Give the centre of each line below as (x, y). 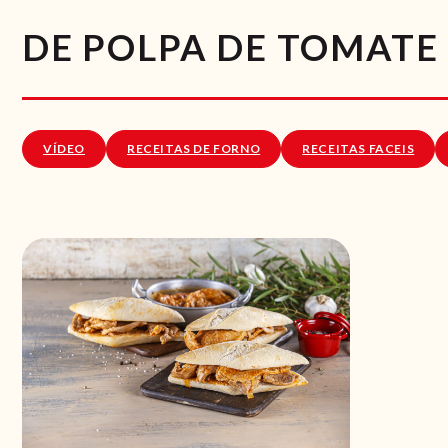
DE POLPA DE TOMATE (230, 47)
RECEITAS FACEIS (358, 148)
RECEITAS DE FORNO (194, 148)
